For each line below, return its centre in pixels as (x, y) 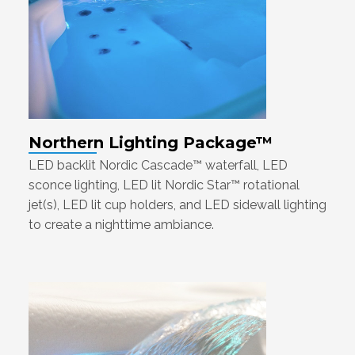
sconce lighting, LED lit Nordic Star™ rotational (164, 185)
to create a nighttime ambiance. (121, 225)
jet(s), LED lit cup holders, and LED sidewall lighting (177, 205)
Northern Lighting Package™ (151, 142)
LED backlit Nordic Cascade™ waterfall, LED (158, 166)
